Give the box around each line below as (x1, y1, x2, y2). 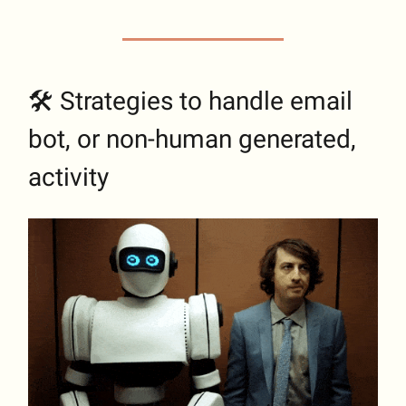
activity (28, 162, 109, 193)
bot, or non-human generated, (28, 124, 356, 155)
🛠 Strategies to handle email (28, 86, 353, 117)
